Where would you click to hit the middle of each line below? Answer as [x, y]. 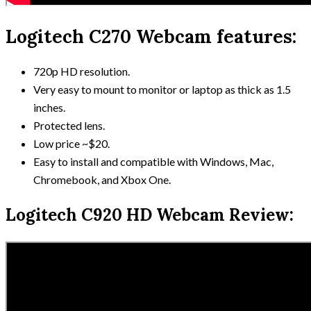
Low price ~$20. [72, 143]
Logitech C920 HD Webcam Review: [150, 215]
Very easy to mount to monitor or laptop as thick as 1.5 [162, 89]
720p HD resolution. [82, 71]
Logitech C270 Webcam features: [151, 37]
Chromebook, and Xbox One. [102, 179]
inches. [49, 107]
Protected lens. [69, 125]
